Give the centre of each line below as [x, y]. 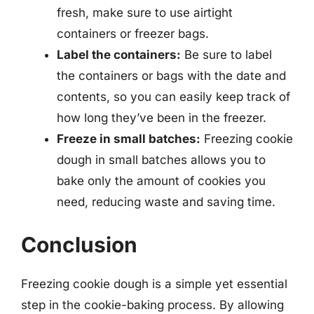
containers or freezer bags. [133, 33]
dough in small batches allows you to [161, 159]
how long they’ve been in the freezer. [162, 117]
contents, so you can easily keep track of [173, 96]
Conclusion [79, 245]
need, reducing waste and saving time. [166, 202]
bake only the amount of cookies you [161, 180]
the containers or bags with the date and [171, 75]
